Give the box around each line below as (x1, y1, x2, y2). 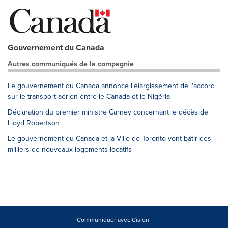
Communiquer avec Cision (76, 215, 149, 224)
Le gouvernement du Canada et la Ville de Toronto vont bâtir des (8, 133, 211, 144)
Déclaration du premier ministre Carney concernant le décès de (8, 107, 208, 118)
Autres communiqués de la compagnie (8, 59, 134, 69)
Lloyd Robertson (8, 118, 60, 128)
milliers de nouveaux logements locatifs (8, 144, 132, 155)
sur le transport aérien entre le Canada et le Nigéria (8, 91, 170, 102)
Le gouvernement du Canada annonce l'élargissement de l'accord (8, 80, 215, 91)
